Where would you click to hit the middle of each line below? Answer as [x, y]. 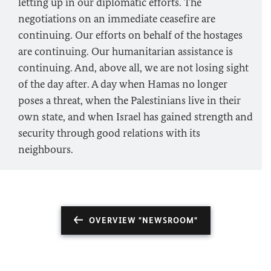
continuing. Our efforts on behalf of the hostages [130, 35]
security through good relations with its [109, 133]
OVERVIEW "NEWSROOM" [143, 220]
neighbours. [46, 149]
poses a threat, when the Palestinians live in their [129, 100]
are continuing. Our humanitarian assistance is [126, 51]
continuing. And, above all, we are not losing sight [133, 68]
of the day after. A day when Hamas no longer [123, 84]
